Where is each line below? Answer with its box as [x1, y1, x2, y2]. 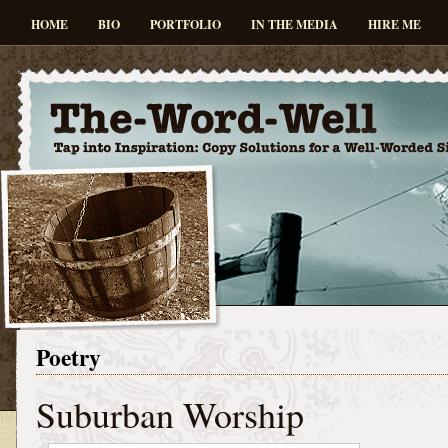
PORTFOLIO [150, 16, 221, 33]
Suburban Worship [36, 390, 304, 438]
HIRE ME [368, 16, 421, 33]
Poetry [36, 340, 101, 374]
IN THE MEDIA [251, 16, 338, 33]
